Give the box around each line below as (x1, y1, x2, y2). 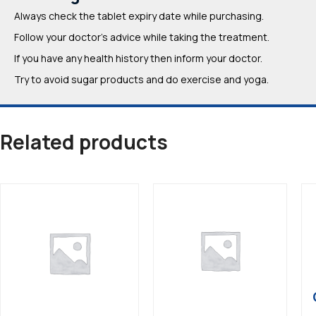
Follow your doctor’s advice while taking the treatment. (14, 30, 269, 44)
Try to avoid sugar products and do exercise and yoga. (14, 73, 269, 86)
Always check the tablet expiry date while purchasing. (14, 9, 264, 23)
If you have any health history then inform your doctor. (14, 51, 262, 65)
